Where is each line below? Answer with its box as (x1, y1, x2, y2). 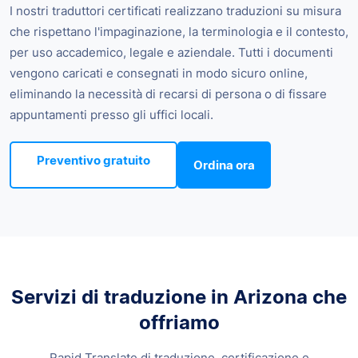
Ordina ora (193, 157, 255, 173)
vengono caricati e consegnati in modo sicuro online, (10, 66, 308, 82)
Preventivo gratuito (37, 153, 150, 169)
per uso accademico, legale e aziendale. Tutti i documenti (10, 45, 333, 61)
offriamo (138, 311, 220, 335)
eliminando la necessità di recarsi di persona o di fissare (10, 86, 327, 102)
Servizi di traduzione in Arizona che (11, 285, 347, 309)
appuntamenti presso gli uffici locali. (10, 107, 213, 123)
